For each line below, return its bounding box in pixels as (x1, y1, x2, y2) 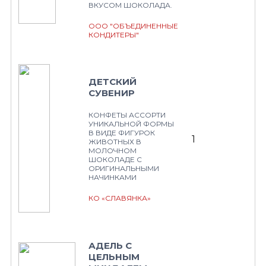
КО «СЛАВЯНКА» (88, 194, 151, 202)
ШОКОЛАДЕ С (88, 155, 142, 164)
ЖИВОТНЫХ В (88, 137, 141, 146)
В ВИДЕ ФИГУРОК (88, 128, 155, 137)
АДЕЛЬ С (88, 240, 132, 251)
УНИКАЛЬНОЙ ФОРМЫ (88, 119, 174, 128)
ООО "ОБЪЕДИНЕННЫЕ (88, 21, 178, 30)
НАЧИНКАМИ (88, 173, 137, 182)
